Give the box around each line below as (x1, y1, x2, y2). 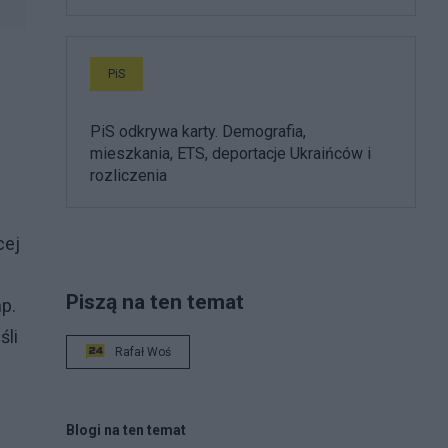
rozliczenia (90, 165, 167, 185)
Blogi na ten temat (66, 421, 186, 438)
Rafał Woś (115, 344, 171, 359)
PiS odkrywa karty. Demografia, (90, 121, 306, 141)
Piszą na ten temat (66, 288, 244, 314)
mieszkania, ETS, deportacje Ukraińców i (90, 143, 371, 163)
